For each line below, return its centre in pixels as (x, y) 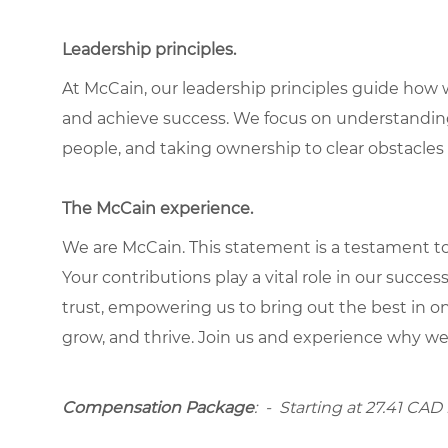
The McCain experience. (157, 208)
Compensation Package (158, 407)
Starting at (322, 407)
